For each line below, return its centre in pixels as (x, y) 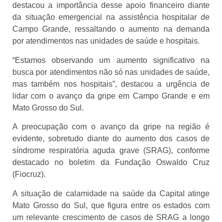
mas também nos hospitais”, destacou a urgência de (111, 84)
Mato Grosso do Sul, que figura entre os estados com (111, 205)
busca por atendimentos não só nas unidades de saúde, (111, 72)
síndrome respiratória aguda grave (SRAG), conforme (111, 151)
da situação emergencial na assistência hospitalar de (111, 17)
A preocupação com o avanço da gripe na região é (111, 127)
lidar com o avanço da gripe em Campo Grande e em (111, 96)
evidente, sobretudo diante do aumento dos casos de (111, 139)
